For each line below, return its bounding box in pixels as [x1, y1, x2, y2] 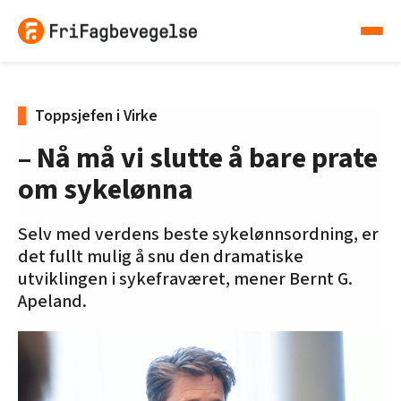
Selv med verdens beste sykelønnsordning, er [18, 222, 379, 248]
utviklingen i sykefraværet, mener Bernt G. [18, 267, 353, 293]
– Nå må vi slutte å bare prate [18, 138, 378, 180]
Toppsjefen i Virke [35, 105, 158, 128]
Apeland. [18, 289, 87, 315]
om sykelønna [18, 169, 193, 211]
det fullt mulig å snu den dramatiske [18, 244, 303, 270]
